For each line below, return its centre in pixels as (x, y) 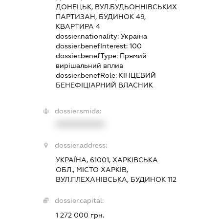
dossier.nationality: (88, 36)
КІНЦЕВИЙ (137, 75)
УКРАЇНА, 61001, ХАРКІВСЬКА (107, 160)
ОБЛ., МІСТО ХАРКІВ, (92, 169)
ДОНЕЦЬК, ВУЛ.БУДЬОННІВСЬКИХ (116, 7)
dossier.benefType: (88, 55)
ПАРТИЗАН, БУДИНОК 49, (100, 16)
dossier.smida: (78, 111)
